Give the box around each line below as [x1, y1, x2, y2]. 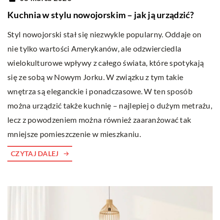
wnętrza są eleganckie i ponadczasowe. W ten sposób [7, 86, 192, 96]
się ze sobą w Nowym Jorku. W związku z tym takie [7, 72, 184, 82]
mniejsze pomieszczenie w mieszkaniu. [7, 129, 143, 139]
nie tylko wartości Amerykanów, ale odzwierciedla [7, 44, 182, 54]
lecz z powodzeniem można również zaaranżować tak [7, 115, 192, 125]
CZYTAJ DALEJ [11, 149, 59, 158]
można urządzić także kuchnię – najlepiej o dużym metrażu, [7, 101, 213, 110]
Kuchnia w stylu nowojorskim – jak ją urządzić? [7, 9, 194, 21]
